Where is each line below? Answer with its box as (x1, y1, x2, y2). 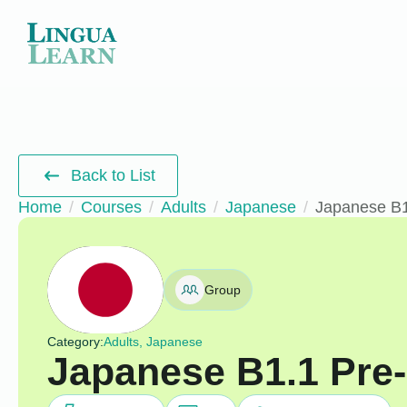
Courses (81, 197, 142, 216)
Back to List (71, 165, 156, 184)
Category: (46, 333, 104, 349)
